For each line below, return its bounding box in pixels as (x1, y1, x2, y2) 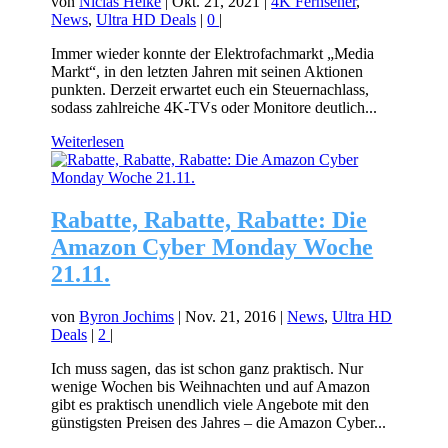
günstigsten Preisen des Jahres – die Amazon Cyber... (51, 413, 387, 431)
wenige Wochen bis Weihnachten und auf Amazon (51, 377, 371, 395)
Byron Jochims (79, 307, 175, 325)
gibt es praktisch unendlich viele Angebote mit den (51, 395, 370, 413)
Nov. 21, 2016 (185, 307, 277, 325)
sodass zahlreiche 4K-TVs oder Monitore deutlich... (51, 98, 378, 116)
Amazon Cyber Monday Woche (51, 233, 374, 260)
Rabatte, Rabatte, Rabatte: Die (51, 206, 368, 233)
